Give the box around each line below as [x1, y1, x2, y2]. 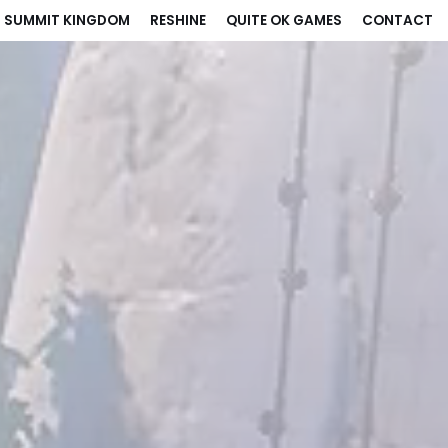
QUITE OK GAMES [226, 11, 342, 30]
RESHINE [150, 11, 206, 30]
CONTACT [362, 11, 433, 30]
